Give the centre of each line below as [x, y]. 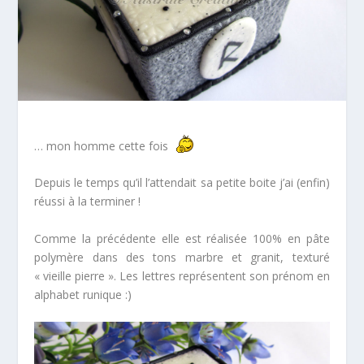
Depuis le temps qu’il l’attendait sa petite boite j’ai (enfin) [182, 183]
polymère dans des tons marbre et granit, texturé [182, 257]
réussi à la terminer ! [88, 201]
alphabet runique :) [83, 294]
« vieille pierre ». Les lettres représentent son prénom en [182, 275]
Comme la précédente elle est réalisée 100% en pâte [182, 238]
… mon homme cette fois [103, 145]
